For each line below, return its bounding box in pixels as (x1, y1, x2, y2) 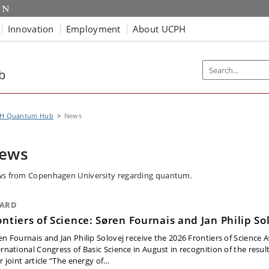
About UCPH (132, 22, 186, 35)
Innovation (7, 22, 54, 35)
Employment (65, 22, 121, 35)
